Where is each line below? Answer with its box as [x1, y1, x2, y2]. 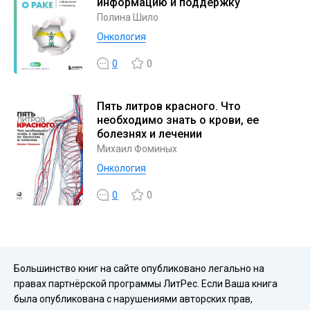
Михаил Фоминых [97, 143, 177, 154]
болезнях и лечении [97, 127, 202, 140]
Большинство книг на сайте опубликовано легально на [14, 263, 264, 274]
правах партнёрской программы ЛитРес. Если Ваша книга [14, 278, 277, 289]
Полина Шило [97, 12, 158, 23]
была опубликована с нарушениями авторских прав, [14, 293, 253, 304]
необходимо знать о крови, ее [97, 113, 259, 127]
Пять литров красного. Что [97, 100, 241, 113]
